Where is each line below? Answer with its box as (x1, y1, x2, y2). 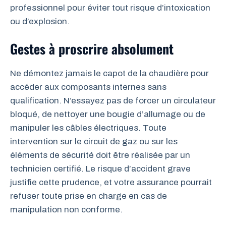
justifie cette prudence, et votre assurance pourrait (10, 178, 212, 187)
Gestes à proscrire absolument (10, 39, 174, 59)
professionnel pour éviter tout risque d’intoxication (10, 3, 210, 13)
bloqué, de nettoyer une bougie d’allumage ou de (10, 109, 205, 119)
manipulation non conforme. (10, 205, 123, 214)
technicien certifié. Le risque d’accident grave (10, 164, 191, 174)
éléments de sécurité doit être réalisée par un (10, 150, 190, 160)
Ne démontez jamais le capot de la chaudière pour (10, 69, 209, 78)
